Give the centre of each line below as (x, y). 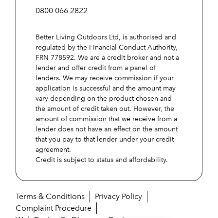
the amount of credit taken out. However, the (105, 109)
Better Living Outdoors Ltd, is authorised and (106, 37)
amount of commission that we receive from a (106, 119)
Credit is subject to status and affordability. (102, 160)
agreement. (53, 149)
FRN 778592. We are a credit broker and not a (107, 57)
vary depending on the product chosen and (104, 98)
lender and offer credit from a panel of (96, 68)
